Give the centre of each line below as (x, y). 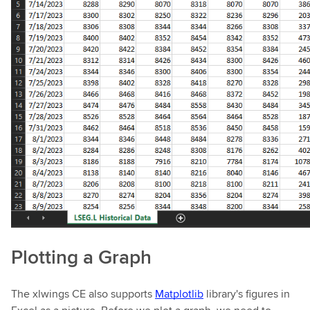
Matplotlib (179, 293)
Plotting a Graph (81, 256)
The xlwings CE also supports (83, 293)
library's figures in (247, 293)
